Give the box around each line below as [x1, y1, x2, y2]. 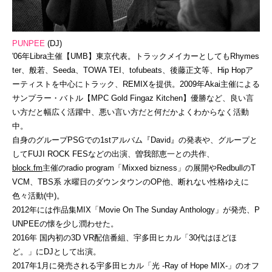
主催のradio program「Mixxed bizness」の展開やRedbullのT [42, 163, 256, 172]
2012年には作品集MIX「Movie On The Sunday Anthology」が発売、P [12, 205, 260, 214]
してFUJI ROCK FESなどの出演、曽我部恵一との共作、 [12, 149, 214, 158]
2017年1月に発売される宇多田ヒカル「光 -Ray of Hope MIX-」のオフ [12, 261, 259, 270]
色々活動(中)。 [12, 191, 64, 200]
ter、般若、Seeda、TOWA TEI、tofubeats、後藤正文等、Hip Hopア [12, 66, 253, 75]
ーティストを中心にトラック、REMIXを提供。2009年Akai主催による [12, 80, 260, 89]
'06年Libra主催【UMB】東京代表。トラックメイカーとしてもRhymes [12, 52, 259, 61]
